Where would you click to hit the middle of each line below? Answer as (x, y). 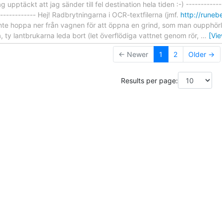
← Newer (133, 55)
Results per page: (149, 80)
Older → (201, 55)
